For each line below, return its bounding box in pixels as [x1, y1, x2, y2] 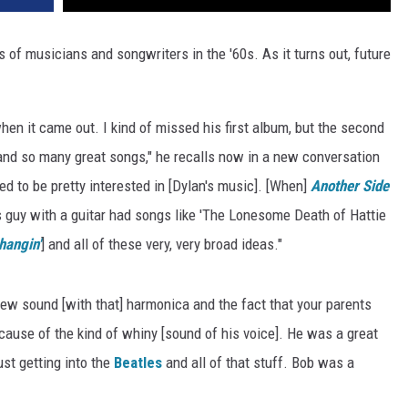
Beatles [114, 353, 162, 372]
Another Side [311, 177, 389, 196]
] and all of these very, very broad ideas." [41, 235, 282, 254]
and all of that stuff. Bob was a [162, 353, 354, 372]
